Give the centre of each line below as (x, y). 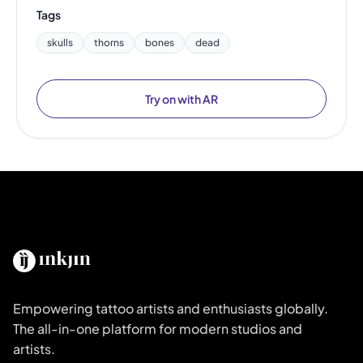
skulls (60, 42)
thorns (109, 42)
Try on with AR (181, 98)
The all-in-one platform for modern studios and (158, 328)
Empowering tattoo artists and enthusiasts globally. (171, 308)
